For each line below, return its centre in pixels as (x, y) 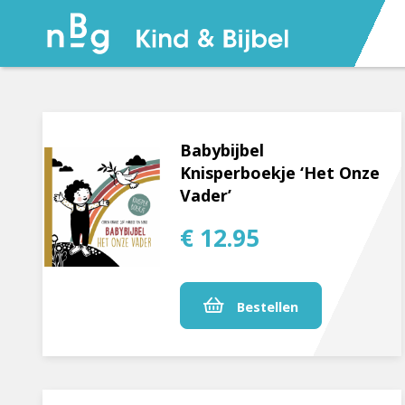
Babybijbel (222, 151)
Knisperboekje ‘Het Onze (280, 173)
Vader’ (206, 196)
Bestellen (266, 307)
